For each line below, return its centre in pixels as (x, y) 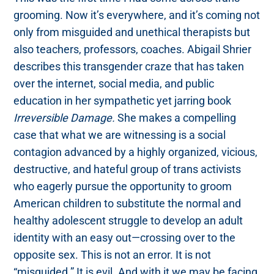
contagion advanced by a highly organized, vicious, (136, 152)
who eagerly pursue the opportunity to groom (123, 187)
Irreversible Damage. (65, 118)
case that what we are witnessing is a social (120, 135)
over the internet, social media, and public (114, 84)
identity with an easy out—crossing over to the (125, 238)
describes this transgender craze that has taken (129, 67)
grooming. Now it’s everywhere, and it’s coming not (137, 15)
